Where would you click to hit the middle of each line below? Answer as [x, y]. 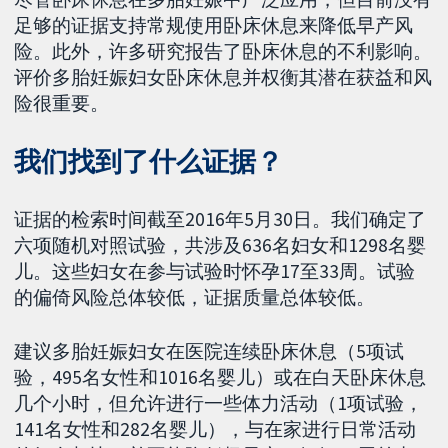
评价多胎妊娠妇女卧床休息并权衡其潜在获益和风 [223, 76]
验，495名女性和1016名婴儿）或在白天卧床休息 [220, 377]
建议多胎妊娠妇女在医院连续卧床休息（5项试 [209, 351]
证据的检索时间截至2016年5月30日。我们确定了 [220, 218]
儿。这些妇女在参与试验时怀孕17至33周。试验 [215, 270]
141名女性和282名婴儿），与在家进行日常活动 [215, 429]
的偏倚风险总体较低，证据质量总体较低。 [195, 296]
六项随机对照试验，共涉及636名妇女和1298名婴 [220, 244]
